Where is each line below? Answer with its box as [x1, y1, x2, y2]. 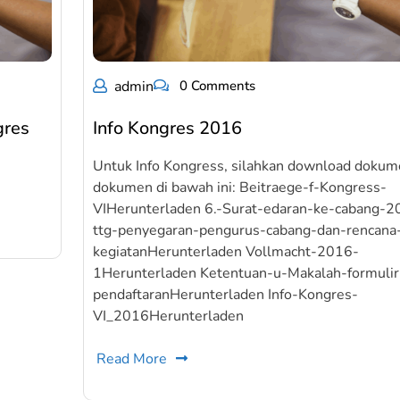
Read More [96, 349, 168, 369]
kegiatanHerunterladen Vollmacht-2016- [93, 242, 360, 262]
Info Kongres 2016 [93, 116, 243, 140]
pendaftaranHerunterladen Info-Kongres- [93, 285, 359, 304]
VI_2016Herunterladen [93, 306, 245, 326]
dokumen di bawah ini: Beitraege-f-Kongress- [93, 178, 387, 197]
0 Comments [176, 77, 256, 95]
